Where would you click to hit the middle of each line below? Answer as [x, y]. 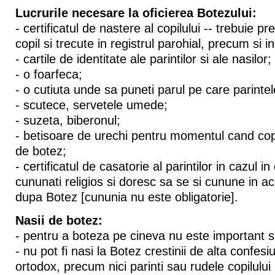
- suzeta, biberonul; [68, 120]
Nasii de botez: [59, 220]
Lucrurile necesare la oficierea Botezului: [136, 13]
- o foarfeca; [48, 74]
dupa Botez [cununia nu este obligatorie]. [126, 197]
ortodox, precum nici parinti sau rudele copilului [143, 266]
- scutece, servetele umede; [91, 105]
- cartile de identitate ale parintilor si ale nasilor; [143, 59]
